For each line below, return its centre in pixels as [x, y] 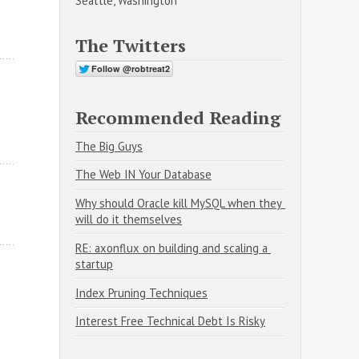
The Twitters [131, 46]
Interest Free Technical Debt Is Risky [170, 321]
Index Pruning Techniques [141, 292]
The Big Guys [109, 146]
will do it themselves [129, 220]
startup [94, 264]
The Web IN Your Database [143, 175]
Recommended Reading [178, 117]
